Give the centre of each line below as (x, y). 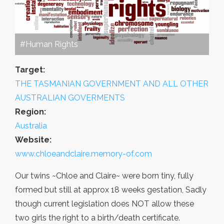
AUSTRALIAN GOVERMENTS (70, 98)
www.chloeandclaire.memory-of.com (83, 154)
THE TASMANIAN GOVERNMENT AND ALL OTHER (112, 84)
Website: (33, 140)
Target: (30, 70)
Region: (30, 112)
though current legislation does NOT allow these (104, 204)
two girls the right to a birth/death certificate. (97, 218)
